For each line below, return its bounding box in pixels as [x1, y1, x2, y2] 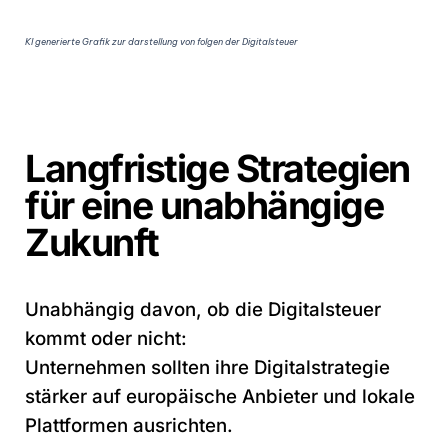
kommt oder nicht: [25, 326, 187, 350]
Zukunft [25, 219, 159, 265]
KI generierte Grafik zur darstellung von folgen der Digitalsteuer [25, 36, 298, 48]
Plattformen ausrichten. [25, 413, 233, 437]
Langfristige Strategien [25, 145, 410, 191]
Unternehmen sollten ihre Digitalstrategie [25, 355, 390, 379]
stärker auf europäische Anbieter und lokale [25, 384, 415, 408]
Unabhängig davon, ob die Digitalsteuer [25, 297, 381, 321]
